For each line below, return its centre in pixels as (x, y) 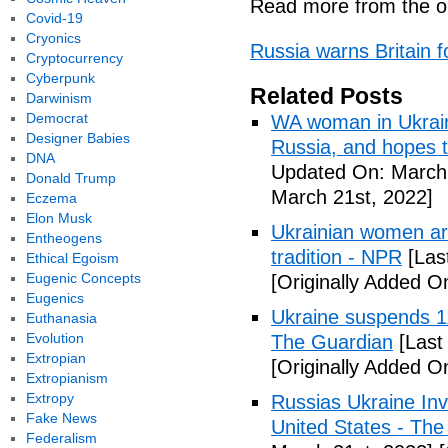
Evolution (54, 338)
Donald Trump (70, 178)
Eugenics (54, 298)
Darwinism (58, 98)
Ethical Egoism (72, 258)
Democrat (56, 118)
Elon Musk (58, 218)
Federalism (61, 438)
